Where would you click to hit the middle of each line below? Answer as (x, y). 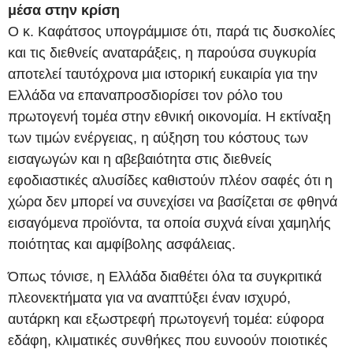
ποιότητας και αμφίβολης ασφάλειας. (122, 244)
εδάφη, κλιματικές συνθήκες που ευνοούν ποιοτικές (168, 341)
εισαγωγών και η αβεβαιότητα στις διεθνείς (140, 159)
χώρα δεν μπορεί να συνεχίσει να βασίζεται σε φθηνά (173, 201)
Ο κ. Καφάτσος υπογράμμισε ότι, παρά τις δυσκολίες (172, 31)
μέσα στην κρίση (64, 10)
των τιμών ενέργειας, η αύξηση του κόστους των (158, 137)
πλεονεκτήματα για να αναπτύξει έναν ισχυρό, (149, 298)
